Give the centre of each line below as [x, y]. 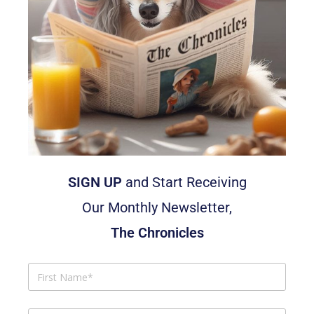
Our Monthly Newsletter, [157, 208]
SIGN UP [95, 183]
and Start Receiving [184, 183]
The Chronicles [157, 233]
